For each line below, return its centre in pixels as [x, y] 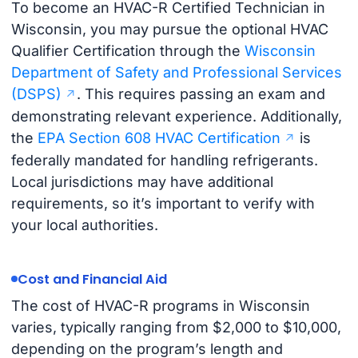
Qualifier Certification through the [127, 50]
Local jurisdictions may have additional [142, 181]
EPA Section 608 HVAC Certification [159, 137]
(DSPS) [36, 93]
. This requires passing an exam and [201, 93]
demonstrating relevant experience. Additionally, [176, 116]
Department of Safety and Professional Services [176, 72]
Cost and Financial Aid [92, 279]
